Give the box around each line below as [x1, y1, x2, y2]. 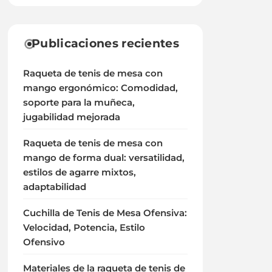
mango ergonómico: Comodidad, [23, 83, 178, 93]
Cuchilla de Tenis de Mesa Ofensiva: [23, 208, 188, 219]
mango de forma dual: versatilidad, [23, 152, 185, 163]
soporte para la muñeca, [23, 97, 135, 108]
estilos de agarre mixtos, [23, 167, 137, 178]
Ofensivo [23, 237, 66, 248]
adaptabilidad [23, 182, 87, 192]
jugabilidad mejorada [23, 112, 121, 123]
